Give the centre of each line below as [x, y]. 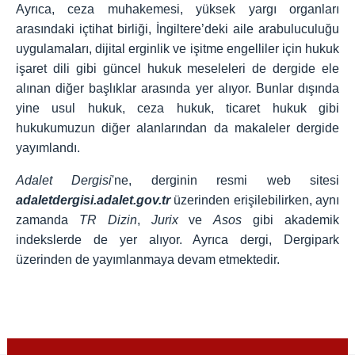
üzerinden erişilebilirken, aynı [257, 200]
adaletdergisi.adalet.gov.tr [95, 200]
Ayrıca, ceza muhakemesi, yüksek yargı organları [177, 10]
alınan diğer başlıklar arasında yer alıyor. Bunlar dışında [177, 89]
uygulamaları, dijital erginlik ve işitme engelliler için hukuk [177, 49]
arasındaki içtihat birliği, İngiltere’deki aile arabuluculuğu [177, 29]
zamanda [48, 220]
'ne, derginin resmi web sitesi [226, 181]
